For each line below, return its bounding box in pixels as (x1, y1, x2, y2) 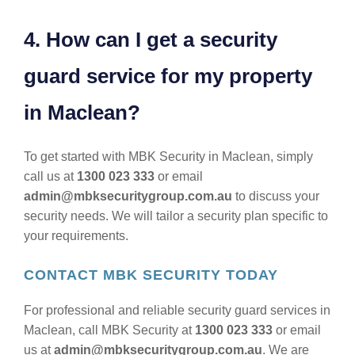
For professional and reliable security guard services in (24, 303, 330, 317)
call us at (24, 170, 77, 183)
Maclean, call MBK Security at (24, 323, 195, 337)
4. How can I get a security (24, 28, 277, 52)
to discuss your (232, 189, 319, 203)
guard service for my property (24, 64, 312, 88)
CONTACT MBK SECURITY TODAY (24, 267, 278, 283)
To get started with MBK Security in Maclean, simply (24, 150, 313, 163)
